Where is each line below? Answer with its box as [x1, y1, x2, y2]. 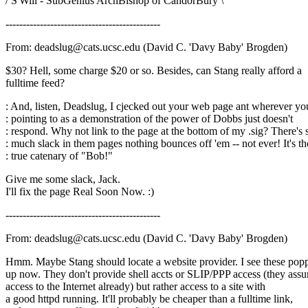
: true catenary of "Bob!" [5, 150, 113, 162]
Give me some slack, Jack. [5, 173, 120, 186]
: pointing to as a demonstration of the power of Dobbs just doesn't [5, 113, 293, 125]
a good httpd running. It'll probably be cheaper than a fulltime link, [5, 293, 293, 305]
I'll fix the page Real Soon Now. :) [5, 186, 154, 198]
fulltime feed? [5, 77, 65, 89]
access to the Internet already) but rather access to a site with [5, 280, 265, 293]
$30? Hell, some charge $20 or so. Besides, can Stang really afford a [5, 65, 302, 77]
